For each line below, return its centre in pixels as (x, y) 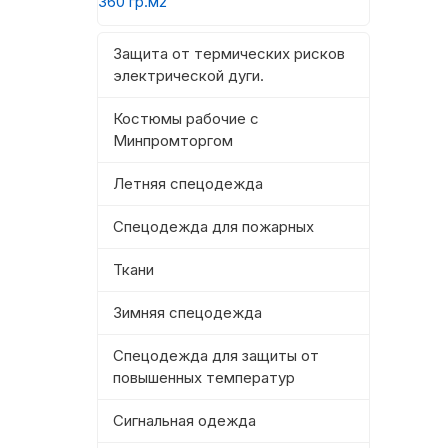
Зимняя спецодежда (187, 313)
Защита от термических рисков (229, 54)
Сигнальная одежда (184, 421)
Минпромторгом (173, 141)
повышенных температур (204, 378)
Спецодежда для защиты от (216, 356)
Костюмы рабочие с (186, 119)
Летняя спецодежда (188, 184)
